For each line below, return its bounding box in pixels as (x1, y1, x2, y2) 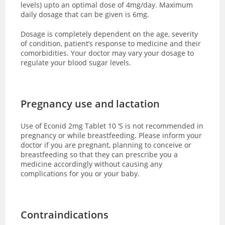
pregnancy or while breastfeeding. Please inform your (21, 130, 202, 140)
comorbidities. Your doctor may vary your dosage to (21, 48, 194, 58)
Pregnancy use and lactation (21, 96, 160, 110)
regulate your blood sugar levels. (21, 57, 132, 67)
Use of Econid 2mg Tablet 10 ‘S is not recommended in (21, 121, 204, 131)
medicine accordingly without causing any (21, 159, 163, 169)
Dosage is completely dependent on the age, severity (21, 29, 198, 39)
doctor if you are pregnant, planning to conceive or (21, 140, 192, 150)
